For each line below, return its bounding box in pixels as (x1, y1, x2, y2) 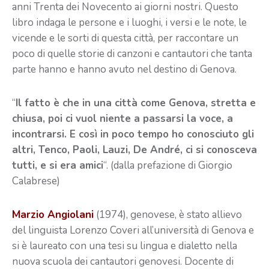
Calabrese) (12, 174, 60, 188)
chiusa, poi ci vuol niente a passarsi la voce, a (12, 111, 233, 125)
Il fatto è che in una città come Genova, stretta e (16, 95, 256, 110)
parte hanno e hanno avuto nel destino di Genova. (12, 62, 237, 76)
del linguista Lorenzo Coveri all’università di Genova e (12, 223, 254, 237)
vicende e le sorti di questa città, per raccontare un (12, 31, 238, 45)
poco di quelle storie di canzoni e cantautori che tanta (12, 46, 252, 61)
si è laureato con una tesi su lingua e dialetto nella (12, 238, 237, 253)
